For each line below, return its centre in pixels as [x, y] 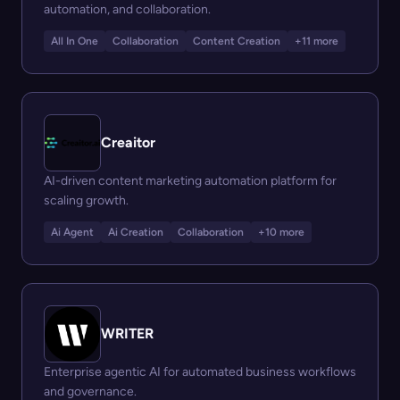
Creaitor [128, 142]
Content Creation [237, 41]
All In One [75, 41]
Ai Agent [72, 232]
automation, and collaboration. [127, 9]
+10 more [281, 232]
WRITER [127, 333]
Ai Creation [136, 232]
